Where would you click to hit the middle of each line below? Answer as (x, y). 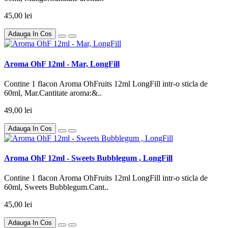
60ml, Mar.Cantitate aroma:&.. (53, 93)
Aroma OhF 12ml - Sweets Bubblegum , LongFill (88, 158)
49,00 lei (18, 110)
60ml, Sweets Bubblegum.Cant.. (56, 187)
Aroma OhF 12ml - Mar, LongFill (62, 64)
